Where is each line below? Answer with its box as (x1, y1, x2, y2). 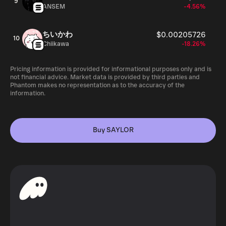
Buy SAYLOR (92, 126, 134, 134)
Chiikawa (42, 40, 69, 48)
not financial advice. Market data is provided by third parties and (10, 74, 200, 81)
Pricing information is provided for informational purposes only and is (10, 66, 211, 73)
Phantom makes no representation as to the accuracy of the (10, 82, 185, 89)
